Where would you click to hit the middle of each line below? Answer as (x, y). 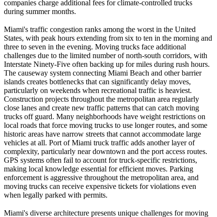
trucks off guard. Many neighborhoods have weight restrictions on (105, 116)
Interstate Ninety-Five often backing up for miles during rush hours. (107, 64)
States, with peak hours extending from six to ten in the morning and (108, 38)
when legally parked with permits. (56, 195)
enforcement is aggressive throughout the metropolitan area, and (101, 178)
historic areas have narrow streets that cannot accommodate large (102, 134)
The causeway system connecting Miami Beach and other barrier (103, 73)
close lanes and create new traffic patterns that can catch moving (101, 108)
